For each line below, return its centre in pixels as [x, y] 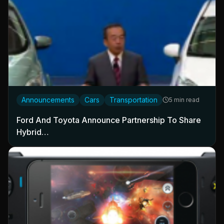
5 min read [184, 99]
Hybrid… [33, 132]
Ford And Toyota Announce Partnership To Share [109, 120]
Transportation [133, 99]
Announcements [48, 99]
